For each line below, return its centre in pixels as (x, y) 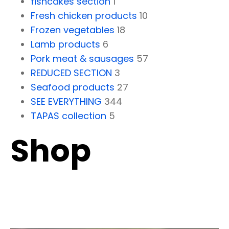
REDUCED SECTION (71, 73)
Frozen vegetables (73, 30)
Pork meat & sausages (82, 58)
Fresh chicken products (84, 15)
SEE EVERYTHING (66, 101)
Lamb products (65, 44)
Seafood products (73, 87)
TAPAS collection (68, 116)
